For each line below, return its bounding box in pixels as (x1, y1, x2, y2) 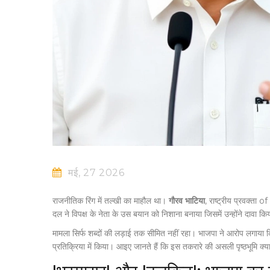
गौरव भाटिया (169, 195, 205, 207)
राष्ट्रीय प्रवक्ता (209, 195, 257, 207)
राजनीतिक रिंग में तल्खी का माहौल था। (52, 195, 169, 207)
